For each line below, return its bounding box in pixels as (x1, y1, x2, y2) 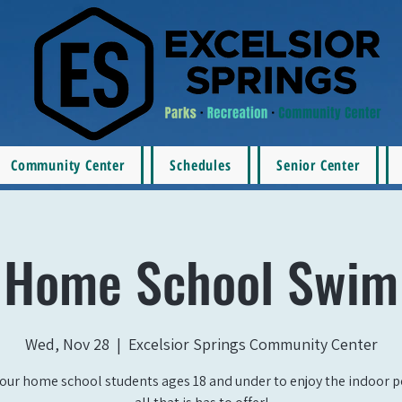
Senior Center (276, 155, 360, 175)
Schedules (170, 155, 232, 175)
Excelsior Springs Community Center (127, 334, 378, 354)
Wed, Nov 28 (24, 334, 109, 354)
